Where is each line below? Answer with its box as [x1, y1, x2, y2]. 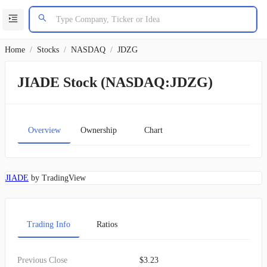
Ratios [96, 219, 117, 229]
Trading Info [27, 219, 70, 229]
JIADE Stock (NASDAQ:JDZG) [17, 74, 213, 90]
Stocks [37, 45, 59, 54]
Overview [27, 125, 61, 135]
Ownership [80, 125, 117, 135]
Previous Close [17, 256, 67, 265]
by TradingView [29, 173, 86, 182]
